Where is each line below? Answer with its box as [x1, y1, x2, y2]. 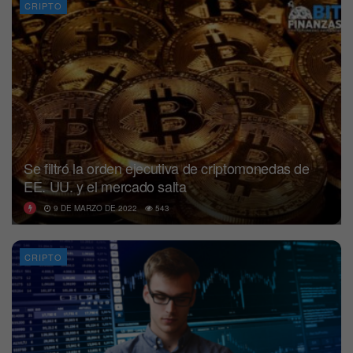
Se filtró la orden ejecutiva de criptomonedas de [24, 157, 310, 178]
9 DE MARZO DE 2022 [51, 202, 137, 214]
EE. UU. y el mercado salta [24, 175, 187, 196]
